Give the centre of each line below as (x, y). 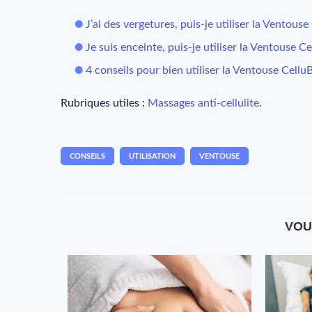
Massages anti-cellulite (203, 103)
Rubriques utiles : (104, 103)
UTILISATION (152, 157)
